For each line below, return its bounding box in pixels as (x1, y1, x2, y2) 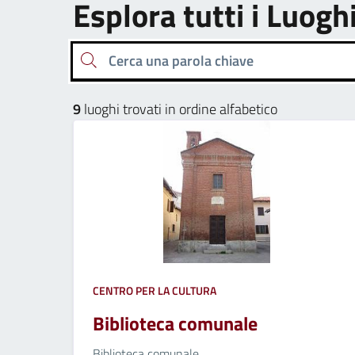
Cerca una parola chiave (79, 50, 89, 70)
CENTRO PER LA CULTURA (93, 281, 216, 299)
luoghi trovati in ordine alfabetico (81, 97, 277, 120)
